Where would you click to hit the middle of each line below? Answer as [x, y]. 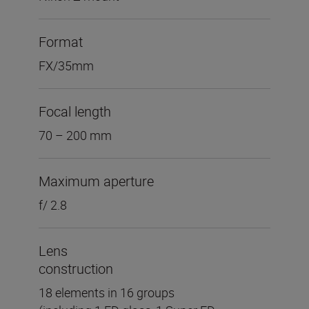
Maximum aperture [96, 181]
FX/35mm [66, 66]
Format [61, 42]
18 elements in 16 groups [107, 293]
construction [76, 269]
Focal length [75, 112]
